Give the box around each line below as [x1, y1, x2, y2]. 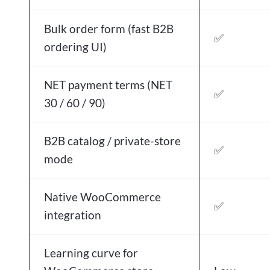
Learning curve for [44, 246, 138, 260]
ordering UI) [44, 40, 107, 54]
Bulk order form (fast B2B [44, 22, 174, 36]
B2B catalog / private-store [44, 134, 181, 148]
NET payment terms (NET [44, 78, 172, 92]
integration [44, 208, 101, 222]
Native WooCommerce [44, 190, 161, 204]
